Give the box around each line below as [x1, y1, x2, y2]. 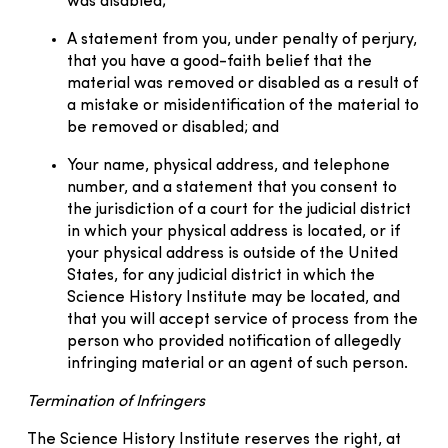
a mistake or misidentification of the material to [67, 97, 419, 114]
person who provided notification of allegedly [67, 333, 401, 350]
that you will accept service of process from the [67, 311, 418, 328]
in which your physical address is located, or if [67, 223, 400, 240]
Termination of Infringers [27, 393, 205, 410]
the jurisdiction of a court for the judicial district [67, 201, 411, 218]
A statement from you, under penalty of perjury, [67, 31, 417, 48]
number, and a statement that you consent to [67, 179, 397, 196]
